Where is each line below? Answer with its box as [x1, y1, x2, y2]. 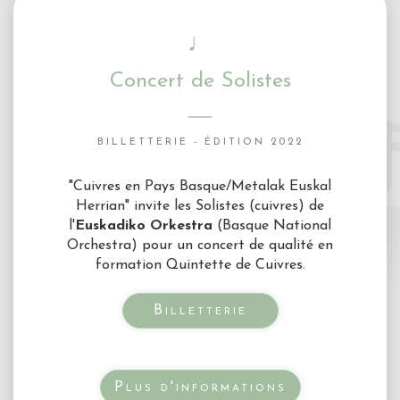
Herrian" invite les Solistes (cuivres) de [76, 199, 324, 214]
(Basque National [212, 219, 331, 234]
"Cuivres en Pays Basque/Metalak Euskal [69, 179, 331, 195]
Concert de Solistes [109, 71, 291, 93]
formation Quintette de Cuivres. [95, 258, 305, 273]
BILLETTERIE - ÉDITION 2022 [96, 137, 304, 148]
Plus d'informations [113, 380, 287, 396]
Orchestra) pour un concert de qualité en [67, 238, 333, 254]
